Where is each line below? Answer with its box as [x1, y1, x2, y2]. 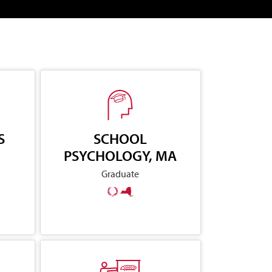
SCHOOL [93, 129, 148, 148]
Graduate [101, 167, 140, 180]
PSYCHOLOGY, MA [64, 146, 177, 165]
